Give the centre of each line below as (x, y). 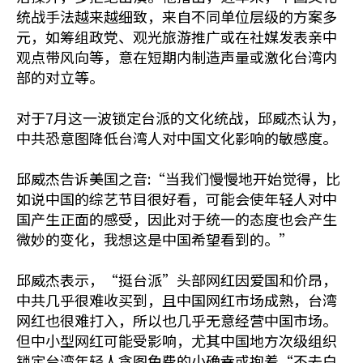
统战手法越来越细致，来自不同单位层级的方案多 (177, 17)
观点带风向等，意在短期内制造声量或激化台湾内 (177, 57)
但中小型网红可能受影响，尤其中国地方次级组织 (177, 341)
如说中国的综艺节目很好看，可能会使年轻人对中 (177, 199)
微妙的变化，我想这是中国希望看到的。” (155, 239)
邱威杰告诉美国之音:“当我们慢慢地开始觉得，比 (178, 179)
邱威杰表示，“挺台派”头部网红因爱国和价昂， (177, 280)
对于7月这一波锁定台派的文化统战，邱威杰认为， (181, 118)
